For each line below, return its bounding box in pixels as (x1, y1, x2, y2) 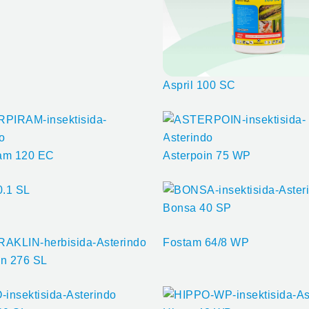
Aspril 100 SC (163, 79, 236, 91)
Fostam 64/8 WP (163, 236, 249, 248)
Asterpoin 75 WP (163, 149, 251, 161)
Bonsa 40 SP (163, 201, 232, 214)
